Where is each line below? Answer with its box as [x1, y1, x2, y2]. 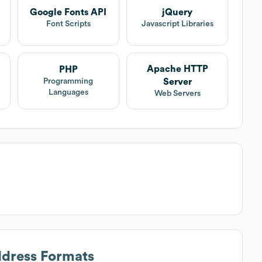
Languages [48, 88, 88, 97]
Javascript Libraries [141, 20, 213, 29]
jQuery [162, 8, 193, 18]
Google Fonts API [30, 8, 107, 18]
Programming [43, 77, 94, 86]
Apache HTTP [146, 64, 208, 74]
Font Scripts [46, 20, 91, 29]
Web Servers [154, 89, 201, 98]
